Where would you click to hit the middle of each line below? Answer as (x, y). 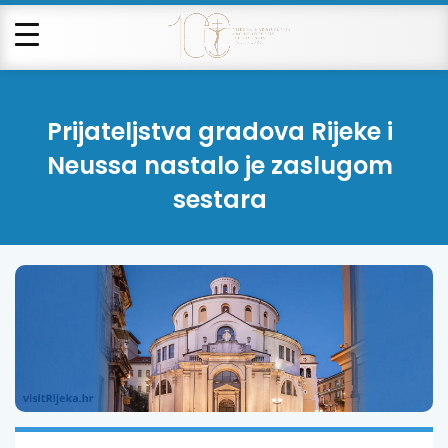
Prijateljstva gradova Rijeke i (219, 131)
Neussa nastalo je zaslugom (219, 165)
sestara (219, 199)
